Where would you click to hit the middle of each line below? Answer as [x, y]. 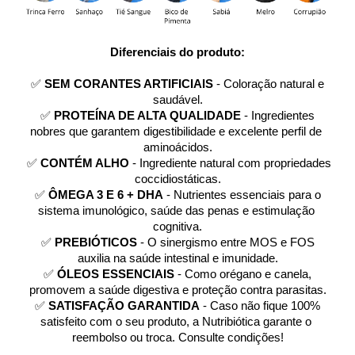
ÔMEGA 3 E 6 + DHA [105, 195]
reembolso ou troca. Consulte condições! [177, 338]
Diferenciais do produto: [177, 53]
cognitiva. [177, 227]
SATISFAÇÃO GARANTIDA [124, 306]
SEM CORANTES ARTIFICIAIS [129, 84]
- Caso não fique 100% [260, 306]
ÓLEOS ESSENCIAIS [116, 275]
